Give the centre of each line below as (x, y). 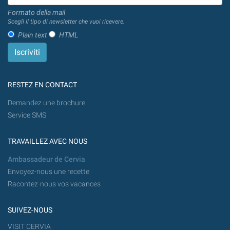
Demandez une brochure (46, 103)
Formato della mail (36, 13)
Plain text (33, 35)
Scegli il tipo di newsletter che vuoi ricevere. (66, 22)
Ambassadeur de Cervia (46, 160)
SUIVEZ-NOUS (30, 210)
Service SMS (27, 116)
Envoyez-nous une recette (49, 172)
